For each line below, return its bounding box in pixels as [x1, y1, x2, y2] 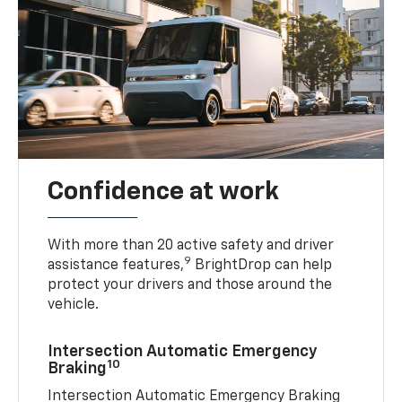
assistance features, [48, 258, 185, 274]
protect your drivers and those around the [48, 278, 333, 293]
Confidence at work [48, 179, 280, 205]
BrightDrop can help [191, 258, 333, 274]
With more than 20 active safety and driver [48, 239, 335, 254]
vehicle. [48, 298, 100, 313]
